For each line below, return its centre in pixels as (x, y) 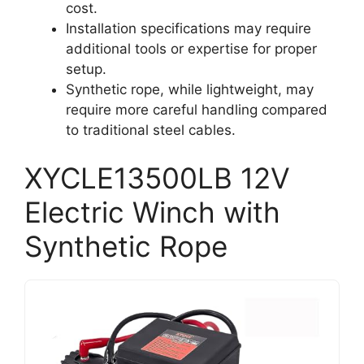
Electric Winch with (152, 212)
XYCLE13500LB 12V (157, 178)
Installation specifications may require (188, 28)
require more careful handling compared (197, 109)
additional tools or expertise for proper (191, 48)
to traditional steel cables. (151, 130)
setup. (86, 69)
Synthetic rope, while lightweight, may (190, 89)
